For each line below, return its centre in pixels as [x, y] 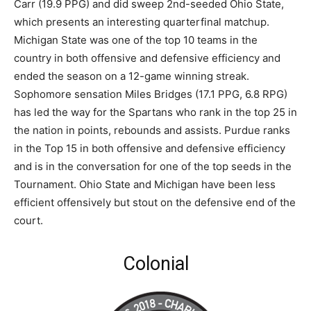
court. [28, 220]
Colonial [155, 263]
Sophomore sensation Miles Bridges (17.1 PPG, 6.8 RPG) [151, 94]
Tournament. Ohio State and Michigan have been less [145, 184]
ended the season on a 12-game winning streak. [132, 76]
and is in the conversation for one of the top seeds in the [153, 166]
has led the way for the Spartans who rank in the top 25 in [155, 112]
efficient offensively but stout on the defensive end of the [155, 202]
